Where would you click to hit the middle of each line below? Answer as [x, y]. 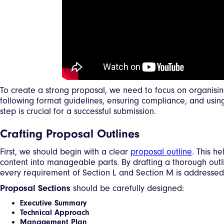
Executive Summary [53, 203]
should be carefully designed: [127, 188]
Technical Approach [54, 212]
